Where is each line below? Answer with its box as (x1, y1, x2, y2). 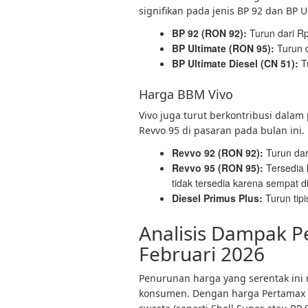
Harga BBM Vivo (139, 86, 233, 102)
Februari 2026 (139, 241, 265, 267)
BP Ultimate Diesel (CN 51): (172, 56, 298, 70)
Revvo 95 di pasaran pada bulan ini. (139, 124, 305, 137)
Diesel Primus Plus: (172, 191, 263, 205)
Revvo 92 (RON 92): (172, 146, 263, 159)
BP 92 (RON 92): (172, 26, 247, 40)
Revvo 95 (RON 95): (172, 161, 263, 175)
